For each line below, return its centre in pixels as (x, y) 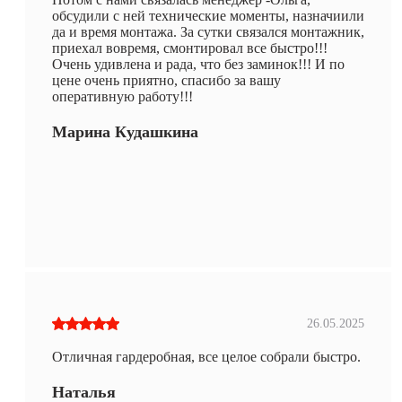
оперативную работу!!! (122, 96)
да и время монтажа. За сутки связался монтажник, (208, 31)
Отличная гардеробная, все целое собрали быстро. (206, 356)
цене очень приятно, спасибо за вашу (166, 80)
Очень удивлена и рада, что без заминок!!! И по (198, 64)
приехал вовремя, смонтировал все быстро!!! (190, 48)
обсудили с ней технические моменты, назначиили (208, 15)
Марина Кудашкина (125, 131)
